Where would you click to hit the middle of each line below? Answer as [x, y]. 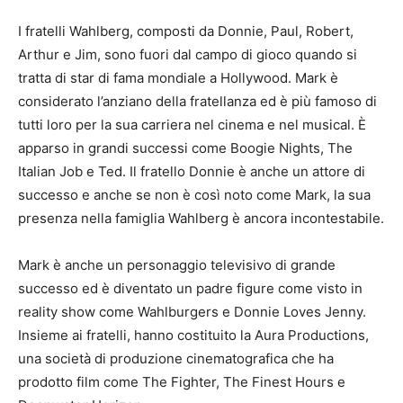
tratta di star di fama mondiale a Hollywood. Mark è [178, 78]
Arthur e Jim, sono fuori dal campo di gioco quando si [188, 54]
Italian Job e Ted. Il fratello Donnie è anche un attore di [192, 171]
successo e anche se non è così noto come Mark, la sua [194, 195]
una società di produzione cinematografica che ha [176, 358]
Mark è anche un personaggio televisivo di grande [177, 265]
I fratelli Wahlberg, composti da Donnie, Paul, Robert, [186, 31]
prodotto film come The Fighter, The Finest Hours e [182, 382]
